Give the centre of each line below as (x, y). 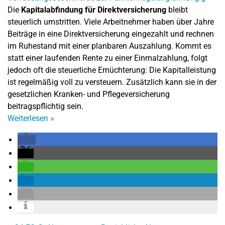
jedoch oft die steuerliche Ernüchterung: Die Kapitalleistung (112, 70)
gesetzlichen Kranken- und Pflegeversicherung (89, 94)
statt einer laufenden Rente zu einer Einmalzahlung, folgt (107, 58)
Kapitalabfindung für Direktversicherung (94, 10)
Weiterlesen (29, 118)
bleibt (177, 10)
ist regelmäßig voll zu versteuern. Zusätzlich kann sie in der (112, 82)
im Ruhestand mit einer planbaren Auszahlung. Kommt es (109, 46)
